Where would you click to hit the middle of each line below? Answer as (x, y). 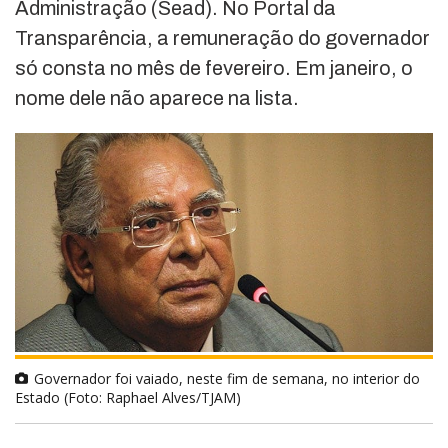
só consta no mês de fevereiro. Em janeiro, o (214, 67)
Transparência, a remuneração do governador (222, 37)
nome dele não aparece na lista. (157, 97)
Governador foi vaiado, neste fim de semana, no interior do (227, 379)
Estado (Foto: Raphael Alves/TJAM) (128, 398)
